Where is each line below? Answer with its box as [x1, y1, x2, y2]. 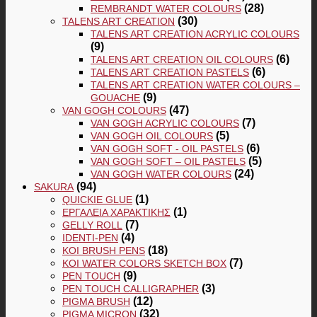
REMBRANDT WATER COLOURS [91, 2, 241, 14]
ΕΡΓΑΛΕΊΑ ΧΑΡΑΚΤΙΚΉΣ [62, 206, 171, 218]
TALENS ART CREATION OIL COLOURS [91, 53, 273, 65]
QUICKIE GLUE [62, 193, 132, 205]
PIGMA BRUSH [62, 295, 130, 307]
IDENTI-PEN [62, 231, 118, 243]
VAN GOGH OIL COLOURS [91, 129, 213, 142]
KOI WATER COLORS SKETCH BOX [62, 257, 226, 269]
